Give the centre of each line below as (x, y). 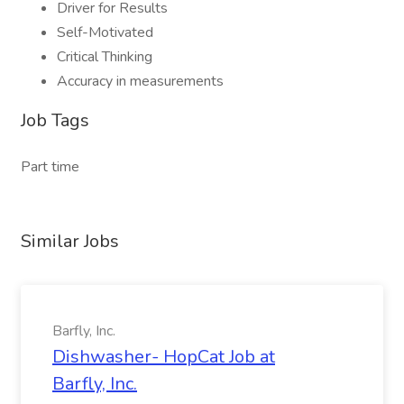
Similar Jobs (70, 241)
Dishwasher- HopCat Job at (164, 357)
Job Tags (55, 120)
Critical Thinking (105, 57)
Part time (50, 167)
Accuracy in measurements (140, 81)
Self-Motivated (105, 32)
